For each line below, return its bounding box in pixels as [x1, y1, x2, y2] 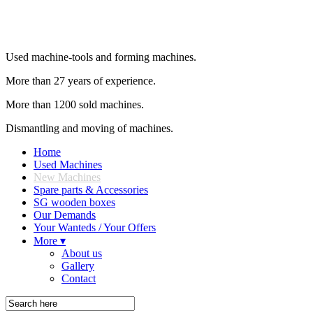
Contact [61, 272, 96, 284]
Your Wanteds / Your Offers [34, 221, 156, 233]
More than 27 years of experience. [6, 75, 156, 87]
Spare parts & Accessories [34, 184, 148, 196]
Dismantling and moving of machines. [6, 122, 173, 134]
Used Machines [34, 159, 102, 170]
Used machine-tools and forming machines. [6, 51, 196, 63]
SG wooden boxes [34, 196, 115, 208]
